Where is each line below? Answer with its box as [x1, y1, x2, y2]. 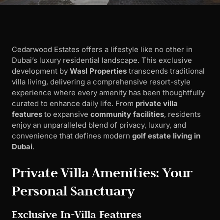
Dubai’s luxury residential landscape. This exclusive [12, 55, 192, 65]
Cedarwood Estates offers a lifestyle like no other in [12, 45, 192, 55]
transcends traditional [127, 66, 205, 76]
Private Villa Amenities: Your [12, 164, 193, 181]
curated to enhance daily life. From [12, 99, 136, 109]
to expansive [42, 110, 90, 119]
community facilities [90, 110, 164, 119]
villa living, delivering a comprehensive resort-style [12, 77, 191, 87]
